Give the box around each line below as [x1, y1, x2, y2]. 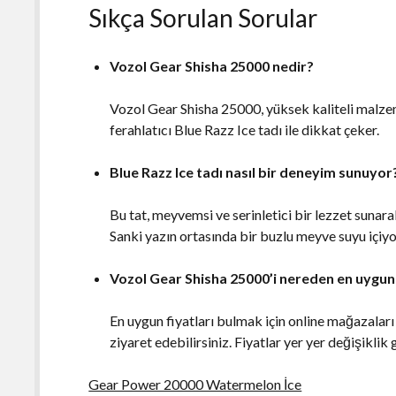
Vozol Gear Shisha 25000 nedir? [110, 57, 315, 74]
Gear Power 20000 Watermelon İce [88, 375, 302, 392]
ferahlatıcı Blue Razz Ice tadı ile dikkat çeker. [110, 120, 380, 138]
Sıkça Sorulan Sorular [88, 2, 318, 33]
